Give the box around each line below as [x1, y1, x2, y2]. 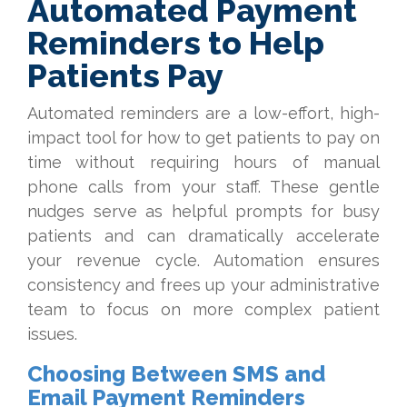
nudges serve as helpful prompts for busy [27, 202, 380, 221]
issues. [27, 324, 77, 343]
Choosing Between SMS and [27, 361, 325, 387]
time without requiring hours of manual [27, 153, 380, 172]
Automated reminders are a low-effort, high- [27, 104, 380, 123]
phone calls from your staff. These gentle [27, 177, 380, 196]
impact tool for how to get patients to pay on [27, 128, 380, 147]
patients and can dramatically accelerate [27, 226, 380, 245]
